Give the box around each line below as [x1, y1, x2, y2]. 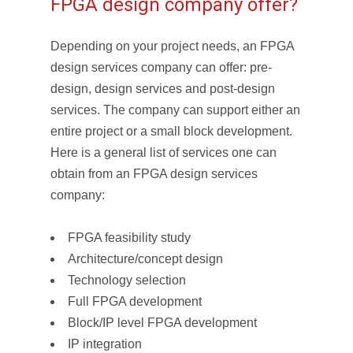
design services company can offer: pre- [50, 61, 272, 74]
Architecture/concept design [68, 252, 223, 266]
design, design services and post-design [50, 82, 275, 95]
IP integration [68, 337, 142, 351]
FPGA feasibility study [68, 231, 191, 244]
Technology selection [68, 273, 186, 287]
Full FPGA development [68, 295, 202, 308]
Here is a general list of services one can [50, 146, 277, 159]
